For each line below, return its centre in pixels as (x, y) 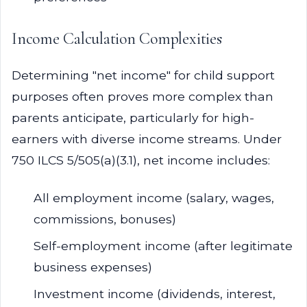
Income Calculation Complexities (117, 39)
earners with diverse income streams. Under (147, 139)
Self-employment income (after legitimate (163, 246)
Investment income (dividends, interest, (155, 294)
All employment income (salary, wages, (154, 198)
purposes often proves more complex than (143, 96)
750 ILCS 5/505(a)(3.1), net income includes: (141, 160)
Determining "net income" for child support (143, 75)
